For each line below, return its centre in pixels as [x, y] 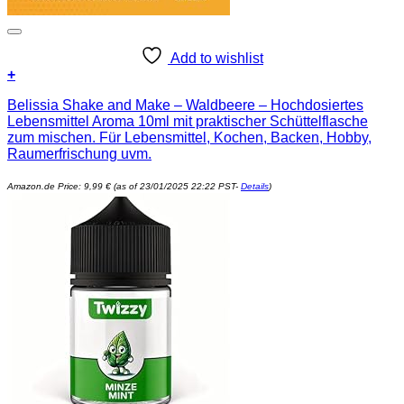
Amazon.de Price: [46, 187]
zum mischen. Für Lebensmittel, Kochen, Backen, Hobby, [189, 138]
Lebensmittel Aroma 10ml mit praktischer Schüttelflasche [188, 122]
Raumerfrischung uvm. [79, 154]
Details [255, 187]
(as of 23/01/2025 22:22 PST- [176, 187]
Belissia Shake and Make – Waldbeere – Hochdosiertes [185, 106]
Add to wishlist [217, 59]
